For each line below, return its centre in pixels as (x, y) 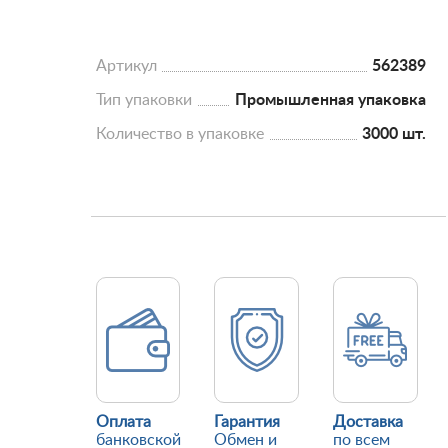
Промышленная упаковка (330, 100)
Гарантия (247, 422)
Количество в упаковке (179, 134)
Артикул (126, 66)
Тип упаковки (143, 100)
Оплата (123, 422)
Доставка (367, 422)
